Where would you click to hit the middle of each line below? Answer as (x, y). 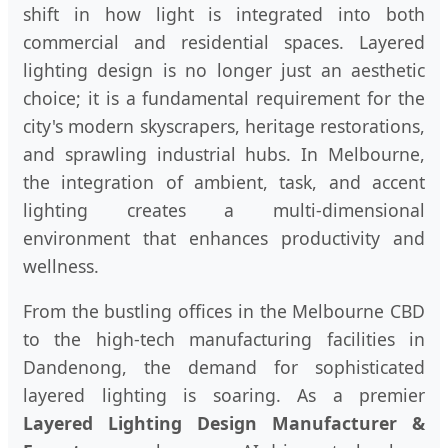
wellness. (61, 265)
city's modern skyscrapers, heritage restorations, (224, 125)
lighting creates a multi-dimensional (224, 209)
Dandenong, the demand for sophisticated (224, 367)
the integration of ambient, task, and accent (224, 181)
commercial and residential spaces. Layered (224, 41)
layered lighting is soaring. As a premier (224, 395)
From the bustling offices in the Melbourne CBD (224, 311)
